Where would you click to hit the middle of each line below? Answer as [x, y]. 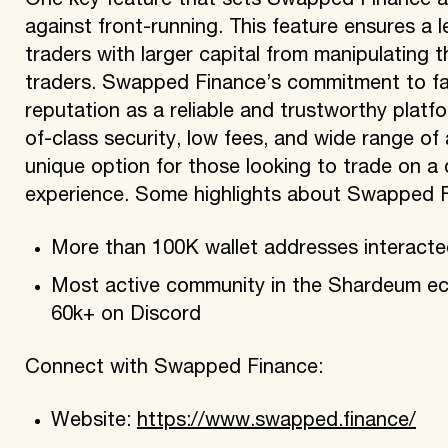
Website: [93, 421]
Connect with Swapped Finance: [173, 368]
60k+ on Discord [125, 315]
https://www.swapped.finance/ [276, 421]
